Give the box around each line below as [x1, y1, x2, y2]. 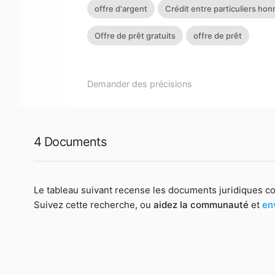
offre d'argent [95, 3, 148, 14]
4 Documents [33, 134, 106, 149]
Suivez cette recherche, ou [33, 198, 153, 211]
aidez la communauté [153, 198, 249, 211]
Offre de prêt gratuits [95, 30, 176, 41]
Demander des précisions [87, 78, 193, 89]
